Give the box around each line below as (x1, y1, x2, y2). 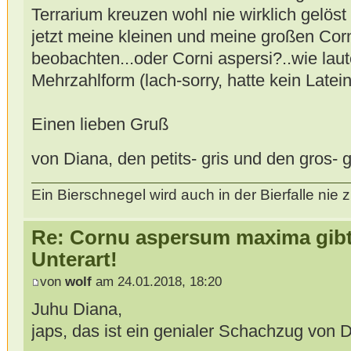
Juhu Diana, (31, 299, 122, 319)
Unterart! (31, 248, 118, 271)
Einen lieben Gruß (31, 114, 168, 134)
